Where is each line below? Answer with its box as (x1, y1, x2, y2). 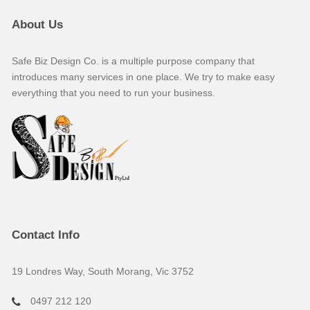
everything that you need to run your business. (12, 86, 216, 98)
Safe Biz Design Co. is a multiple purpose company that (12, 55, 255, 66)
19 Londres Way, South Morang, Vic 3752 (12, 265, 194, 277)
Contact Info (12, 228, 80, 241)
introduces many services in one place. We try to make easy (12, 71, 275, 82)
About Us (12, 17, 64, 31)
